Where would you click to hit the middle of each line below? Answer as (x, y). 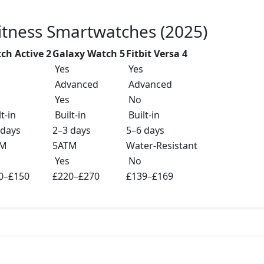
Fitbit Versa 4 (157, 54)
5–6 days (145, 131)
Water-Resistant (162, 146)
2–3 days (72, 131)
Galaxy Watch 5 (89, 54)
